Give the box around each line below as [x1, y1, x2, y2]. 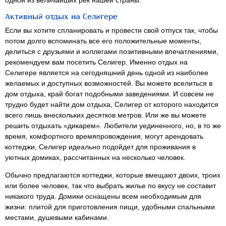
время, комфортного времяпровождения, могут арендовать [5, 132, 203, 140]
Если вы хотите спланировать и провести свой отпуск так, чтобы [5, 26, 218, 34]
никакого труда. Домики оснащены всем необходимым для [5, 192, 201, 200]
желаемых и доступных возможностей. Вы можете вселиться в [5, 79, 212, 87]
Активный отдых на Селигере [5, 12, 118, 21]
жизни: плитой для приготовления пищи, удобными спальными [5, 202, 215, 211]
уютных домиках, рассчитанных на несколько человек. [5, 153, 186, 161]
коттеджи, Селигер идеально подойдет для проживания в [5, 142, 196, 151]
